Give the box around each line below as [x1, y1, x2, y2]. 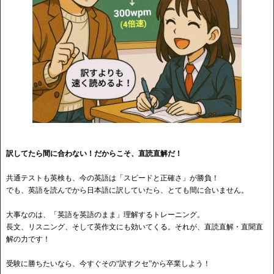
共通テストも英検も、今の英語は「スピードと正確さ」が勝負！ [6, 173, 219, 182]
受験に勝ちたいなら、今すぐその [6, 259, 116, 268]
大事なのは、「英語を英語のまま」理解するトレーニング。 [6, 210, 204, 219]
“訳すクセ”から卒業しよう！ [116, 259, 210, 268]
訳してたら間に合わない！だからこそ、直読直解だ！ [6, 149, 182, 158]
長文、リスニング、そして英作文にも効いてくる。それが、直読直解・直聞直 [6, 222, 263, 231]
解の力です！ [6, 234, 50, 243]
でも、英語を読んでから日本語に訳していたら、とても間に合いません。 [6, 185, 248, 194]
